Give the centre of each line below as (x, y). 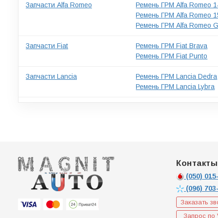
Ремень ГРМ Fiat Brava (172, 45)
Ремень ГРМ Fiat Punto (172, 56)
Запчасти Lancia (51, 76)
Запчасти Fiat (47, 45)
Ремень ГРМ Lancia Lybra (175, 86)
